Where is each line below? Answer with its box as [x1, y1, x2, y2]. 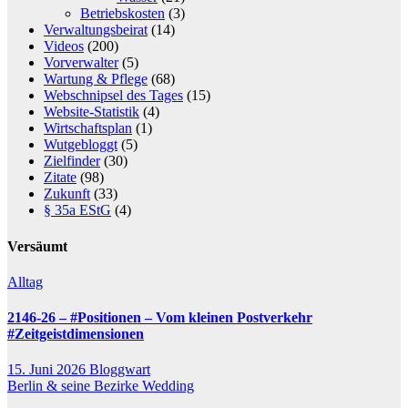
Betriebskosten [80, 5, 165, 22]
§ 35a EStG [44, 202, 111, 219]
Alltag [7, 273, 43, 290]
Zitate [44, 169, 76, 186]
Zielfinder [44, 153, 100, 169]
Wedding [142, 378, 194, 394]
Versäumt [7, 238, 67, 254]
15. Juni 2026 [7, 362, 89, 378]
